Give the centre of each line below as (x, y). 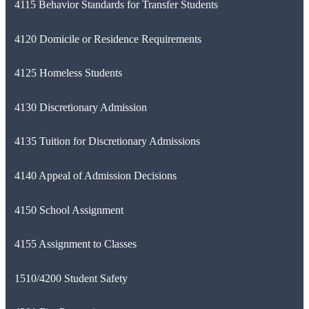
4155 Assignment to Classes (75, 244)
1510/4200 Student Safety (71, 278)
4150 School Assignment (69, 210)
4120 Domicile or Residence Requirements (108, 39)
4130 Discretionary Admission (80, 107)
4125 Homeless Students (68, 73)
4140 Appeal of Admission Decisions (95, 176)
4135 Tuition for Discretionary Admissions (107, 141)
